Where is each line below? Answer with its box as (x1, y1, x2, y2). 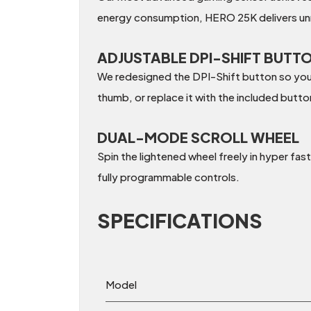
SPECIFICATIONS (97, 208, 262, 233)
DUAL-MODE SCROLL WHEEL (97, 128, 299, 146)
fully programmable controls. (97, 170, 239, 184)
